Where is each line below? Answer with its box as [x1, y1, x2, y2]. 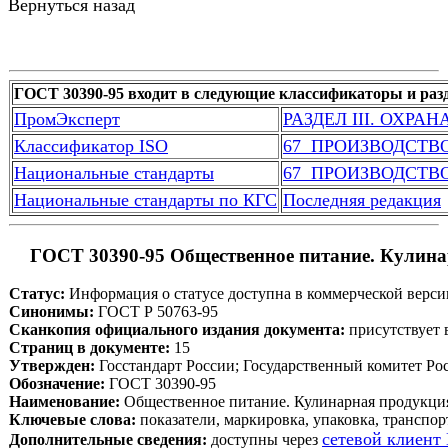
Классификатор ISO [14, 135, 168, 156]
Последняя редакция [283, 189, 441, 210]
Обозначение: [9, 375, 105, 393]
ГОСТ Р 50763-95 [94, 303, 218, 321]
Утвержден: [9, 357, 95, 375]
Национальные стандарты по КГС [14, 189, 277, 210]
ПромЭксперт [14, 108, 120, 129]
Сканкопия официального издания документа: [9, 321, 345, 339]
